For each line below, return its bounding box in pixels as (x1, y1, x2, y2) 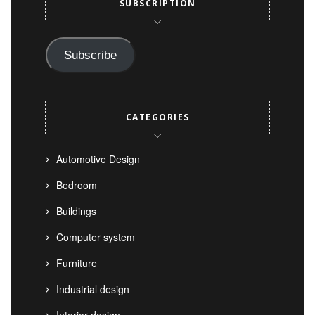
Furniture (56, 255, 97, 270)
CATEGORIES (125, 110, 190, 123)
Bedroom (56, 177, 97, 192)
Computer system (56, 229, 135, 244)
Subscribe (64, 48, 117, 62)
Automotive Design (56, 151, 140, 166)
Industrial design (56, 281, 129, 296)
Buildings (56, 203, 96, 218)
